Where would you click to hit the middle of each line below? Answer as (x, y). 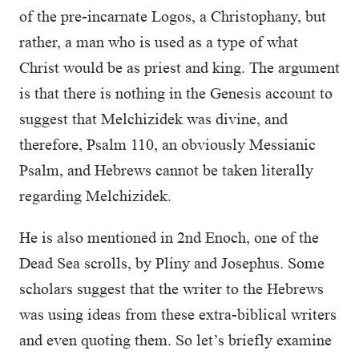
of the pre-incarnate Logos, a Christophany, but (173, 16)
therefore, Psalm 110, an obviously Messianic (167, 144)
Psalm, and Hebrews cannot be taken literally (166, 170)
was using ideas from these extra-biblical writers (178, 314)
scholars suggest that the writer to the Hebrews (171, 288)
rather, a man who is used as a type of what (159, 42)
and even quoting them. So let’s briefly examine (175, 340)
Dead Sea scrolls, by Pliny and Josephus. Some (172, 263)
